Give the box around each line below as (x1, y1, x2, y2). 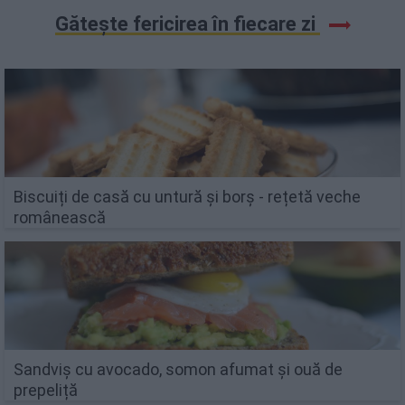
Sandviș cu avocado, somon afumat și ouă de (14, 359, 343, 379)
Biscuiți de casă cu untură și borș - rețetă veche (14, 186, 361, 206)
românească (14, 207, 106, 227)
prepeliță (14, 380, 78, 400)
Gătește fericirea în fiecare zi (54, 13, 320, 35)
